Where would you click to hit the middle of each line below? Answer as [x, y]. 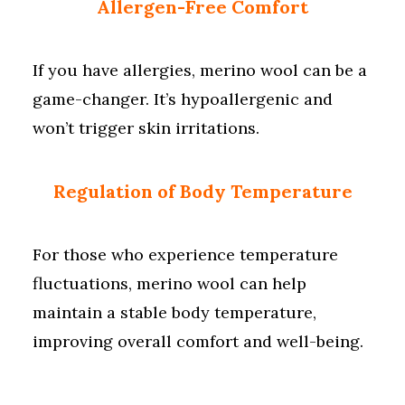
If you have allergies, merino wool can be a [200, 70]
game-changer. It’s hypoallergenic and [183, 99]
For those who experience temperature [185, 254]
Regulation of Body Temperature [202, 191]
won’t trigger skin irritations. [146, 128]
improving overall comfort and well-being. [198, 341]
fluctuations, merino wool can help [170, 283]
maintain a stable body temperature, [174, 312]
